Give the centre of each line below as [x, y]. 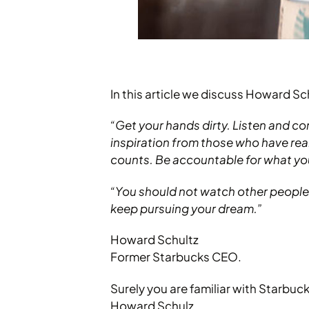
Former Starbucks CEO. [176, 257]
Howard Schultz [154, 240]
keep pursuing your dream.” [186, 208]
